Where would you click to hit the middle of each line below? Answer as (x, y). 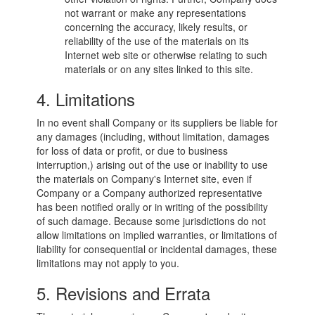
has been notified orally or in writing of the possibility (153, 207)
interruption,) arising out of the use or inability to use (153, 165)
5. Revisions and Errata (124, 293)
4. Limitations (86, 99)
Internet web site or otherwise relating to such (166, 55)
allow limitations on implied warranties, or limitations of (157, 235)
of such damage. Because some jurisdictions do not (152, 221)
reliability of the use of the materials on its (157, 41)
